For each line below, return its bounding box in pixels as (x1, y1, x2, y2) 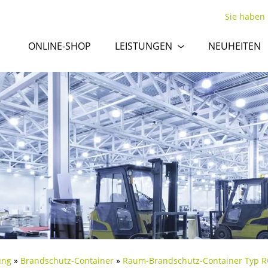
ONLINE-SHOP (28, 39, 91, 53)
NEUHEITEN (208, 39, 261, 53)
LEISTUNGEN (115, 39, 172, 53)
